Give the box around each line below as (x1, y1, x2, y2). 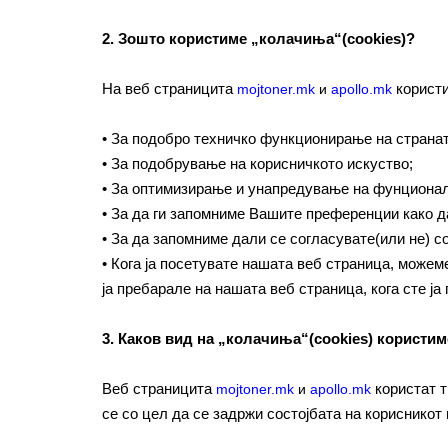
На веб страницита (102, 80, 237, 97)
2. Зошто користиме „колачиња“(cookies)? (102, 30, 415, 47)
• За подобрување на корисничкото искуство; (102, 155, 413, 172)
